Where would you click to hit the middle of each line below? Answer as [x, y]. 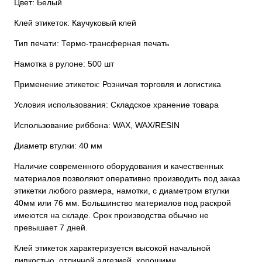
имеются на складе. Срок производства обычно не [111, 215]
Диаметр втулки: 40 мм [58, 145]
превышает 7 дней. [51, 227]
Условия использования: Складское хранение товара [116, 104]
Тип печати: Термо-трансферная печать [92, 43]
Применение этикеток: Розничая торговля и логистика [118, 84]
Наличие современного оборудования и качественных [119, 166]
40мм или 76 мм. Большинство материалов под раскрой [123, 203]
